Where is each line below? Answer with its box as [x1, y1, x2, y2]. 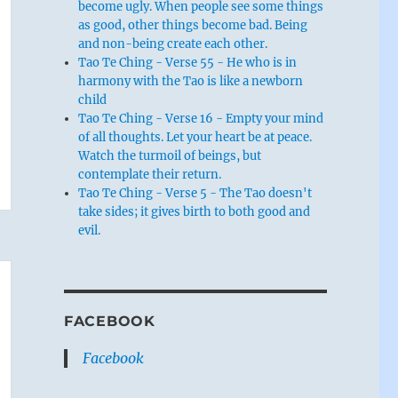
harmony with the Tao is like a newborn [78, 73, 304, 89]
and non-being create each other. [78, 36, 268, 52]
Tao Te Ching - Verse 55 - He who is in [78, 54, 298, 70]
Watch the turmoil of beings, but [78, 147, 262, 163]
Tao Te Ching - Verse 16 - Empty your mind [78, 110, 324, 126]
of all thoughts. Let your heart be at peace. [78, 129, 313, 145]
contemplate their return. [78, 166, 222, 182]
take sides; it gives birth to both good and [78, 203, 311, 219]
